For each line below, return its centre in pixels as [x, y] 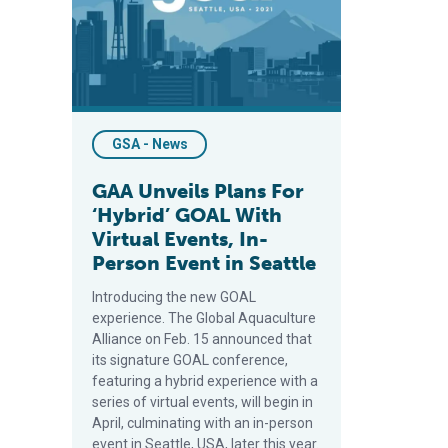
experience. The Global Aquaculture [204, 318]
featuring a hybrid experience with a [205, 381]
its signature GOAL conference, [190, 360]
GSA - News [149, 144]
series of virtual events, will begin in [202, 402]
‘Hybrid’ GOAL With [187, 215]
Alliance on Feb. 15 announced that [202, 339]
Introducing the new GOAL [174, 297]
